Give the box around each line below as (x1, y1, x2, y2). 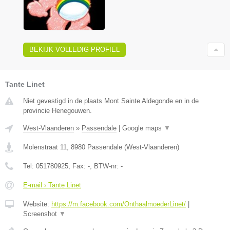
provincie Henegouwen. (23, 106, 92, 114)
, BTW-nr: (90, 162, 121, 170)
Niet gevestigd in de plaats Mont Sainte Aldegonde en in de (23, 97, 199, 105)
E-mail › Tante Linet (23, 181, 81, 189)
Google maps (122, 124, 164, 132)
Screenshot (23, 209, 59, 218)
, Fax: (68, 162, 88, 170)
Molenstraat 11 (23, 143, 67, 151)
